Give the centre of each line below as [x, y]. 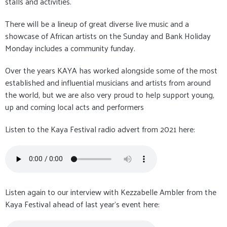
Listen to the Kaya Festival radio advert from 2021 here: [100, 129]
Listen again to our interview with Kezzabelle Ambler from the [111, 192]
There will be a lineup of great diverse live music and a [97, 23]
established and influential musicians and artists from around [108, 82]
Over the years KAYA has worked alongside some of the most [111, 70]
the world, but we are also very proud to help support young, [110, 94]
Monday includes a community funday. [70, 48]
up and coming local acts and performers [74, 106]
